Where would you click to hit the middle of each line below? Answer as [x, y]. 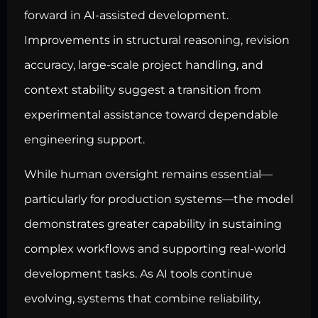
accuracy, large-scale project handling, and [144, 65]
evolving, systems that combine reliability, [142, 299]
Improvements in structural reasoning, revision [157, 40]
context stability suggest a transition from [143, 89]
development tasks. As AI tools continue [138, 274]
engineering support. [84, 139]
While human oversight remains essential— [148, 175]
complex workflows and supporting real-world [155, 249]
